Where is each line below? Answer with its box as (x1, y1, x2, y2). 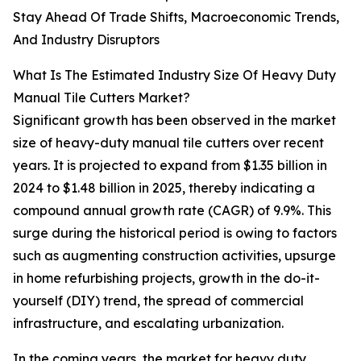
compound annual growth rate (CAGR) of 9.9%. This (13, 202, 331, 219)
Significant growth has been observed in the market (13, 112, 336, 129)
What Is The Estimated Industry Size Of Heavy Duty (13, 67, 336, 84)
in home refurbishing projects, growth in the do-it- (13, 270, 320, 287)
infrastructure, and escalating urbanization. (13, 315, 284, 332)
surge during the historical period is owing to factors (13, 225, 337, 242)
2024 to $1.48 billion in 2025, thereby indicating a (13, 180, 315, 197)
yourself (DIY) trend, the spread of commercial (13, 293, 304, 309)
